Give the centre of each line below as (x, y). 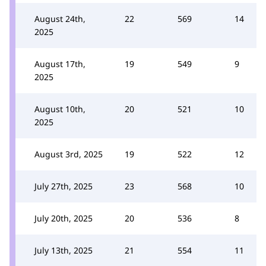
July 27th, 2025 (64, 186)
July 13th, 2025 (64, 250)
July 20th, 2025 (64, 218)
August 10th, (60, 109)
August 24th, (60, 19)
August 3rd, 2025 (69, 154)
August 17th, (60, 64)
